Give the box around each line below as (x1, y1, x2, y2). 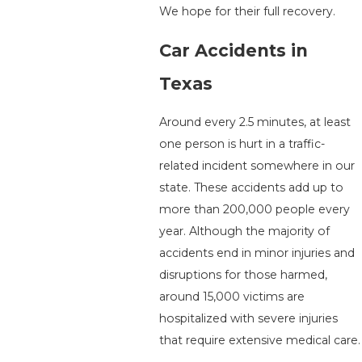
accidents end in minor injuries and (159, 246, 356, 261)
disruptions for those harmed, (159, 267, 328, 283)
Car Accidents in (159, 40, 309, 61)
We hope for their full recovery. (159, 4, 336, 19)
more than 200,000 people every (159, 202, 351, 217)
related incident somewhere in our (159, 158, 356, 174)
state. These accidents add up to (159, 180, 344, 196)
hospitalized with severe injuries (159, 311, 339, 326)
